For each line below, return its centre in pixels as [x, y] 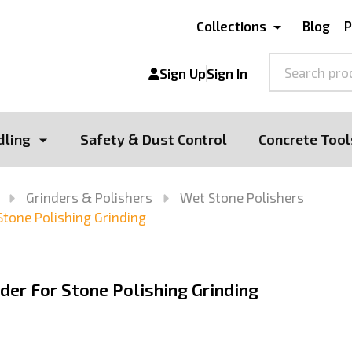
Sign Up [183, 73]
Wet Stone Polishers [242, 197]
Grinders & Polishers [89, 197]
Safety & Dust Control [154, 139]
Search [291, 63]
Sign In [227, 73]
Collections [231, 26]
